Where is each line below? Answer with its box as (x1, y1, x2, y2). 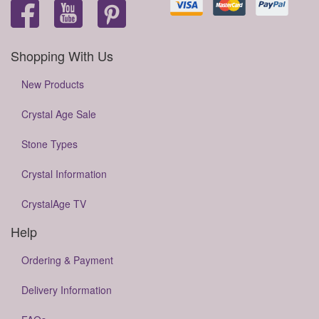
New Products (21, 77, 84, 91)
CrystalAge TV (21, 197, 86, 211)
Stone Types (21, 137, 78, 151)
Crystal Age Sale (21, 107, 96, 121)
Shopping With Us (11, 46, 113, 65)
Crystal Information (21, 167, 107, 181)
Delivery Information (21, 283, 112, 297)
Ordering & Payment (21, 253, 113, 267)
